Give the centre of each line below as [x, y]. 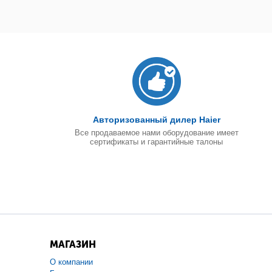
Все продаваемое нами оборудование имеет [156, 133]
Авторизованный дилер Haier [156, 120]
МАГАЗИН [73, 244]
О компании [71, 262]
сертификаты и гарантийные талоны [157, 142]
